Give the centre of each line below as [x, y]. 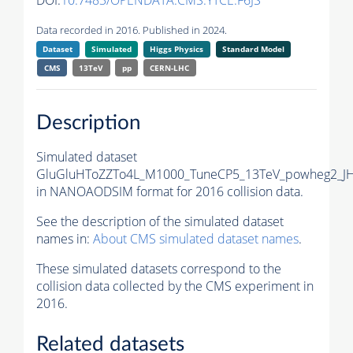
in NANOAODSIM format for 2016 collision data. [170, 191]
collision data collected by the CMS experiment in [175, 286]
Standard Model [253, 49]
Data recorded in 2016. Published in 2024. [132, 30]
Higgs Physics [177, 49]
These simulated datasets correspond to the [159, 268]
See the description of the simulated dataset [160, 221]
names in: [65, 238]
